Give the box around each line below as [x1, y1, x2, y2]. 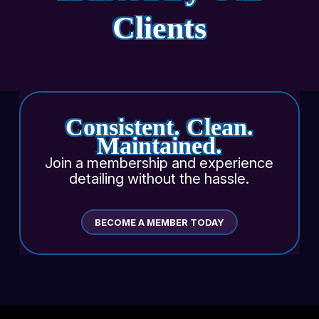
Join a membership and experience [45, 155, 274, 172]
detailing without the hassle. [69, 170, 250, 187]
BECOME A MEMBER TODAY [94, 216, 224, 228]
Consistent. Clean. [65, 114, 253, 140]
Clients [112, 11, 206, 46]
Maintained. [96, 132, 222, 159]
